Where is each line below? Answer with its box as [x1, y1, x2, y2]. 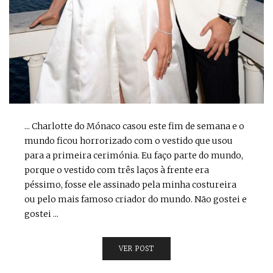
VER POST [118, 244, 155, 253]
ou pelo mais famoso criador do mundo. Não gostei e [24, 193, 247, 205]
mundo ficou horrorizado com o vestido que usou [24, 135, 233, 146]
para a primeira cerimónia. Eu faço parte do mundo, [24, 149, 243, 161]
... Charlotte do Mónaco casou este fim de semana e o [24, 120, 244, 132]
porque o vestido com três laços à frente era [24, 164, 209, 175]
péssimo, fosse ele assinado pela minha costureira [24, 179, 236, 190]
